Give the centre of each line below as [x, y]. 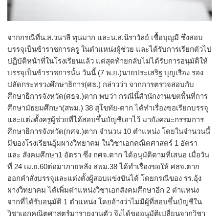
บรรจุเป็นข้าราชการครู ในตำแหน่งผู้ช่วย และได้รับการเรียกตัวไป [109, 49]
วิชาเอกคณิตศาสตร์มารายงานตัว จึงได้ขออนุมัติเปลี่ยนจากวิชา [106, 213]
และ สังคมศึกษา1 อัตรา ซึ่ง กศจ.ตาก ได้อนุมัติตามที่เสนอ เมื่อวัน [108, 155]
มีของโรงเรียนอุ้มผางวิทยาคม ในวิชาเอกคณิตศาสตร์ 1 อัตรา [102, 143]
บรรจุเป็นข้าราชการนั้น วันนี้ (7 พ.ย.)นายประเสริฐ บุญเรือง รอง [105, 73]
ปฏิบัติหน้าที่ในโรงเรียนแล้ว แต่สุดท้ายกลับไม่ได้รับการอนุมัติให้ [108, 61]
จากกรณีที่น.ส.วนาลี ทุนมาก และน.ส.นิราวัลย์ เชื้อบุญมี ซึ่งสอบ [105, 37]
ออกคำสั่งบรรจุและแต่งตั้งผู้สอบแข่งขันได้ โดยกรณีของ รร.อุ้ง [104, 178]
